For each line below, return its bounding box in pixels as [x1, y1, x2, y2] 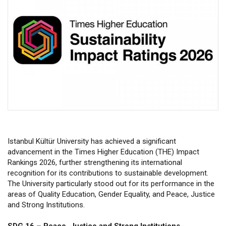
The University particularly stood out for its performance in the [8, 179, 214, 189]
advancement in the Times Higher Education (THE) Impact [8, 147, 199, 157]
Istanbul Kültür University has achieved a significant [8, 137, 176, 146]
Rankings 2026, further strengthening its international [8, 158, 182, 167]
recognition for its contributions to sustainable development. [8, 168, 208, 178]
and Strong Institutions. [8, 200, 85, 210]
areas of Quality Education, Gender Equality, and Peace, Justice [8, 190, 215, 199]
